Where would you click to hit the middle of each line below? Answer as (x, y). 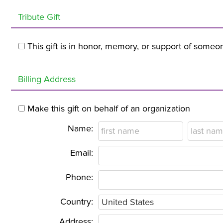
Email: (82, 153)
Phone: (79, 178)
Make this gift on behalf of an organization (109, 109)
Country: (77, 202)
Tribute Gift (39, 17)
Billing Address (47, 80)
